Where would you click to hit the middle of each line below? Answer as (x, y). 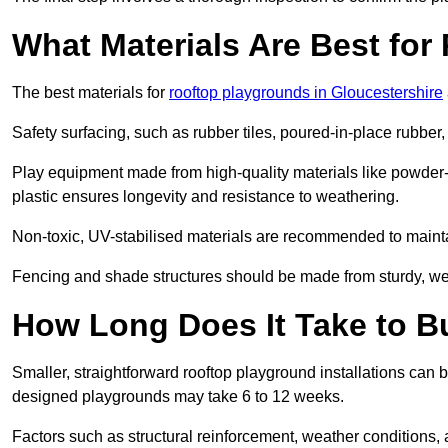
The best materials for (90, 93)
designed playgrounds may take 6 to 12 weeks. (180, 397)
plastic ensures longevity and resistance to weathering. (207, 197)
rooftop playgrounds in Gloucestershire (306, 93)
